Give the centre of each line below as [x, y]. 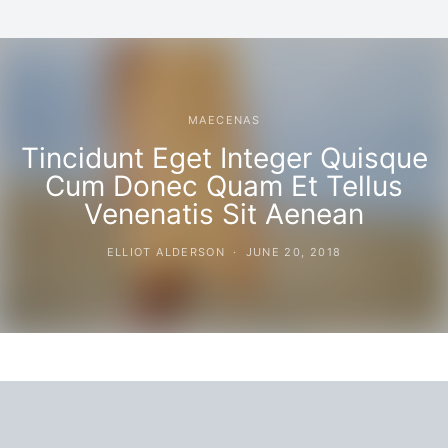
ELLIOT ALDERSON [166, 251]
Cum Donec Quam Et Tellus [224, 185]
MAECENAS [224, 119]
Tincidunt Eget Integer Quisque [224, 157]
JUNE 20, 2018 [293, 251]
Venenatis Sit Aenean [224, 213]
